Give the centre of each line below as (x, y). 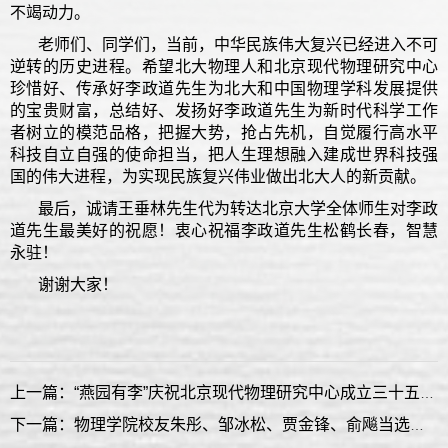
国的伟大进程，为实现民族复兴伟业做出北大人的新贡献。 (218, 176)
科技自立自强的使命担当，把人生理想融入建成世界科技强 (224, 154)
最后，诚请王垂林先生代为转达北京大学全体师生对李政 (238, 208)
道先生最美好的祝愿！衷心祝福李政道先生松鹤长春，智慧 (224, 230)
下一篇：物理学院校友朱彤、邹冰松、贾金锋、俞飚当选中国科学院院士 (417, 424)
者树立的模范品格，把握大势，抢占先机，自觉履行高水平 (224, 132)
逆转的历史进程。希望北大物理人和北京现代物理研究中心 (224, 66)
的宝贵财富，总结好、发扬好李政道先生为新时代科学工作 (224, 110)
